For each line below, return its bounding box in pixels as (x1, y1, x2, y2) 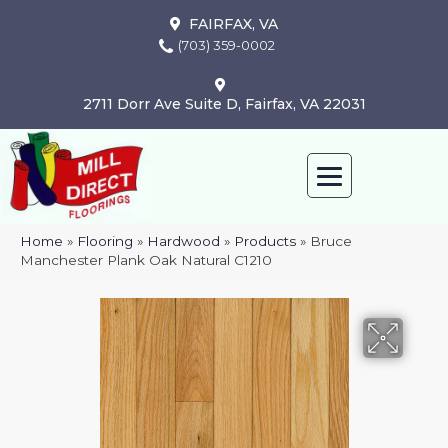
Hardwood (147, 233, 220, 250)
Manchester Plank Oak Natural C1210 (20, 252, 272, 269)
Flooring (77, 233, 133, 250)
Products (234, 233, 296, 250)
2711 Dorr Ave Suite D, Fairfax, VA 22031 (82, 94, 366, 113)
